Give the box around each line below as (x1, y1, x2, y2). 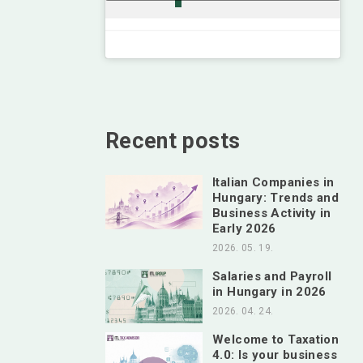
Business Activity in (212, 206, 331, 221)
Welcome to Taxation (212, 332, 340, 348)
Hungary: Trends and (212, 190, 340, 206)
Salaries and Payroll (212, 269, 332, 284)
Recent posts (105, 128, 241, 155)
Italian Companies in (212, 175, 335, 190)
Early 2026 (212, 221, 276, 237)
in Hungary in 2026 (212, 284, 327, 300)
